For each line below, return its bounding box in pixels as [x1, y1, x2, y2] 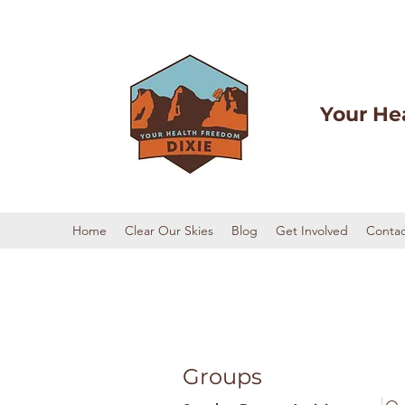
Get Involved [276, 222, 348, 239]
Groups [183, 363, 262, 390]
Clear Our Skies [125, 222, 213, 239]
